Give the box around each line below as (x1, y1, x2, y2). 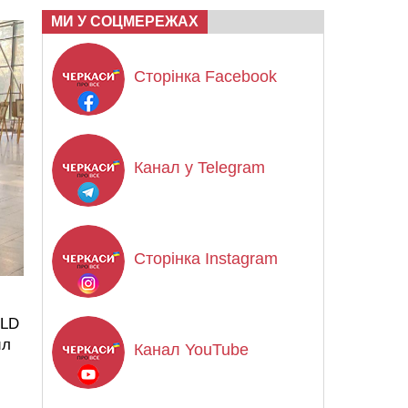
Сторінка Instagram (134, 250, 278, 268)
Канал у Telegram (134, 158, 265, 177)
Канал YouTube (134, 341, 249, 359)
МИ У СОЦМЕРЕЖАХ (51, 14, 199, 29)
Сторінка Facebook (134, 67, 277, 86)
